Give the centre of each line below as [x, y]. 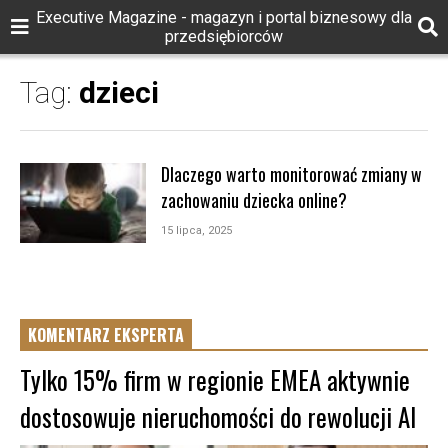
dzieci [119, 92]
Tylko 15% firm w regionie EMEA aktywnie [215, 379]
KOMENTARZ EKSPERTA [106, 334]
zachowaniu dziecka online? [253, 200]
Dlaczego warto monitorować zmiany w [291, 174]
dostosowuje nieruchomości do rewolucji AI [218, 416]
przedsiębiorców [224, 36]
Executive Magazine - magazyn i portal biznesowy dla [224, 17]
